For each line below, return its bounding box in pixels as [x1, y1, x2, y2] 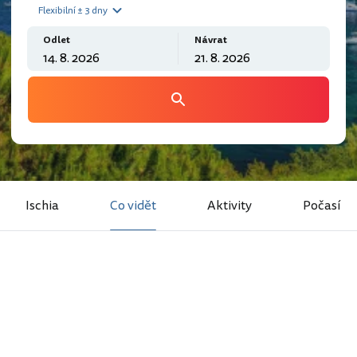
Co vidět [110, 196, 156, 215]
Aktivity [207, 196, 252, 215]
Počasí [303, 196, 340, 215]
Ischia [25, 196, 59, 215]
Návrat [194, 33, 227, 47]
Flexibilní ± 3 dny [38, 3, 108, 18]
